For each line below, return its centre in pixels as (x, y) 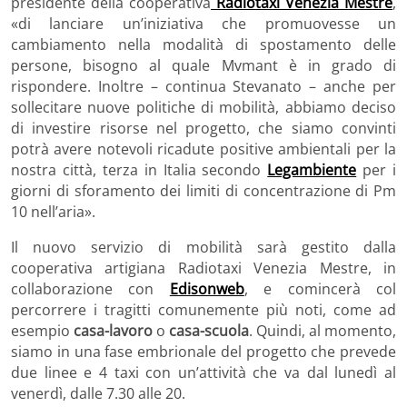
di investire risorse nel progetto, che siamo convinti (203, 129)
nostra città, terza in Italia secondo (139, 170)
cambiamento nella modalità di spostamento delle (203, 45)
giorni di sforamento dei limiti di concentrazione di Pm (203, 191)
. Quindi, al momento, (323, 331)
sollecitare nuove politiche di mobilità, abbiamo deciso (203, 108)
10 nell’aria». (53, 212)
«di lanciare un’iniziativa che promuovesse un (203, 24)
